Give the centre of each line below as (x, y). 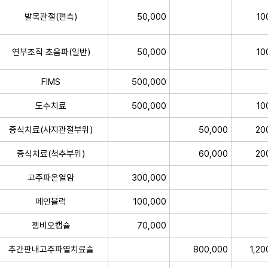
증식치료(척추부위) (51, 153)
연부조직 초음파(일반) (51, 51)
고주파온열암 (51, 177)
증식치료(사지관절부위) (51, 129)
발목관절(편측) (51, 16)
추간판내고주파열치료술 (51, 249)
